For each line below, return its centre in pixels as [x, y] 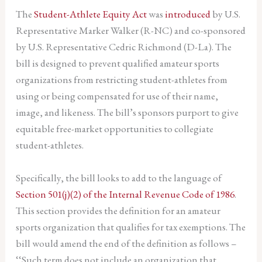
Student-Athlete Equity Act [90, 14]
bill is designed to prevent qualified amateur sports [117, 63]
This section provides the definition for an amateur [118, 210]
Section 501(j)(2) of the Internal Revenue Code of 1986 [125, 194]
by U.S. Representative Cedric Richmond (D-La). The [123, 46]
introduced [187, 14]
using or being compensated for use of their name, [117, 96]
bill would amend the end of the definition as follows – [126, 243]
